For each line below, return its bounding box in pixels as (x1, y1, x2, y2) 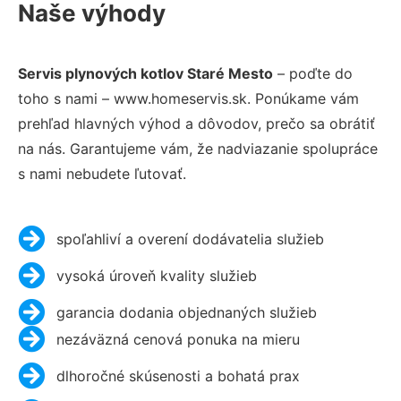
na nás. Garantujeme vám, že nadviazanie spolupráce (18, 139, 378, 158)
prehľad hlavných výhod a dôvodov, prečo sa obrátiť (18, 114, 375, 132)
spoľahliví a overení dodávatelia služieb (55, 229, 324, 248)
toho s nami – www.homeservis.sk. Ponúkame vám (18, 89, 359, 107)
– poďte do (273, 64, 353, 82)
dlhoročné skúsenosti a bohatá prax (55, 366, 300, 385)
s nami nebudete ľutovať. (18, 164, 186, 183)
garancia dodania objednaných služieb (55, 303, 317, 321)
